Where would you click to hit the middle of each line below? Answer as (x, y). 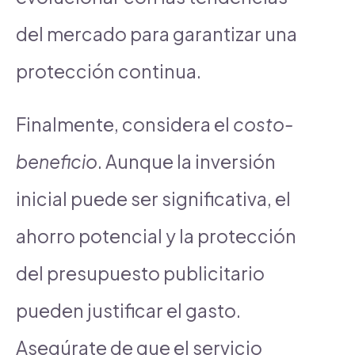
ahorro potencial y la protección (156, 235)
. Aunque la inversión (187, 161)
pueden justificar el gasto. (128, 310)
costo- (263, 124)
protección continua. (109, 71)
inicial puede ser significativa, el (153, 198)
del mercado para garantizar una (157, 33)
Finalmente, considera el (124, 124)
